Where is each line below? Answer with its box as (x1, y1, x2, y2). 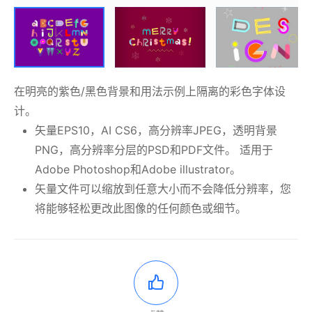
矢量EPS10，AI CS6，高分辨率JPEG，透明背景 (35, 123, 277, 137)
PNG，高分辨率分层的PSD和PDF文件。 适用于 (35, 142, 273, 157)
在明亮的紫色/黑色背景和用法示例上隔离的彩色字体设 (14, 84, 286, 98)
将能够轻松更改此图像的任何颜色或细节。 (35, 201, 247, 215)
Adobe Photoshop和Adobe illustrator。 (35, 162, 241, 176)
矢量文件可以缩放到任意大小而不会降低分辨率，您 (35, 181, 291, 196)
